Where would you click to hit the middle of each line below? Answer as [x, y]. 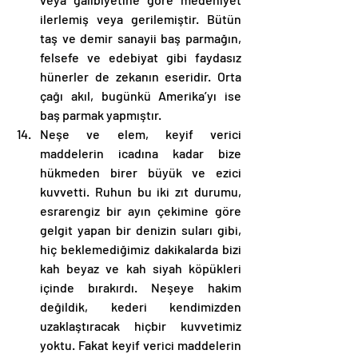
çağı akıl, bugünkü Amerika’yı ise [141, 95]
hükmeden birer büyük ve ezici [141, 172]
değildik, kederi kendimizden [141, 306]
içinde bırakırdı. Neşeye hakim [141, 287]
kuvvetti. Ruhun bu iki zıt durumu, [141, 191]
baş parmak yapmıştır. [102, 114]
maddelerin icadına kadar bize [141, 153]
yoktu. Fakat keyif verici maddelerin [141, 344]
